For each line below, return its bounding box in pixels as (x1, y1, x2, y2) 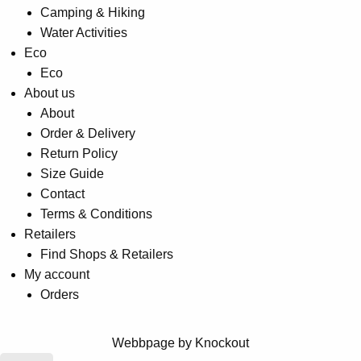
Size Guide (40, 166, 104, 180)
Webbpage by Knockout (112, 335, 249, 350)
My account (24, 267, 89, 281)
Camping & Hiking (40, 5, 145, 19)
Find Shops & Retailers (40, 247, 173, 261)
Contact (40, 186, 85, 201)
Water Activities (40, 25, 127, 39)
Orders (40, 287, 79, 301)
